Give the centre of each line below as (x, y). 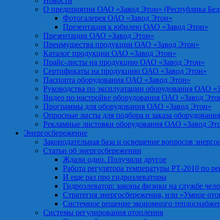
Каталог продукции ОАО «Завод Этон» (110, 53)
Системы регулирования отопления (103, 212)
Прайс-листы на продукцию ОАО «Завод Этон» (124, 62)
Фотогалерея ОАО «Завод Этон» (118, 18)
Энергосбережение (55, 133)
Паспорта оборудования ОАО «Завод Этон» (117, 80)
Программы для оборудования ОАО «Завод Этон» (127, 106)
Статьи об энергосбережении (92, 150)
